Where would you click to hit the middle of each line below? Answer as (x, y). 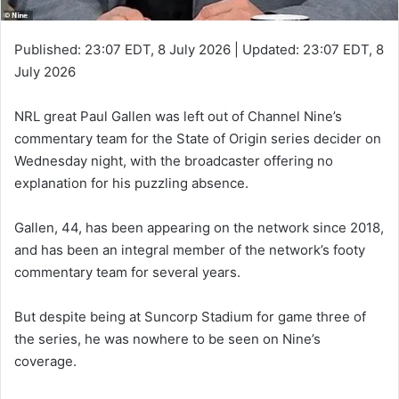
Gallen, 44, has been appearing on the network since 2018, (199, 227)
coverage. (45, 361)
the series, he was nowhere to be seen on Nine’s (167, 338)
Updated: (271, 49)
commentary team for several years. (127, 272)
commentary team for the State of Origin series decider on (198, 138)
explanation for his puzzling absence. (131, 183)
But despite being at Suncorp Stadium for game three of (190, 316)
